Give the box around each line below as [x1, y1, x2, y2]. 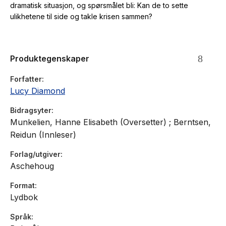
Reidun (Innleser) [10, 130, 76, 140]
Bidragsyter [10, 106, 51, 115]
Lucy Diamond [10, 86, 65, 96]
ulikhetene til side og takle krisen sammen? [10, 12, 152, 21]
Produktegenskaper [10, 53, 89, 64]
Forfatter [10, 75, 42, 84]
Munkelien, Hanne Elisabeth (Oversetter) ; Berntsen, [10, 117, 211, 128]
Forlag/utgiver [10, 150, 61, 159]
